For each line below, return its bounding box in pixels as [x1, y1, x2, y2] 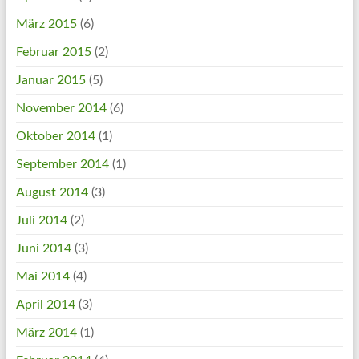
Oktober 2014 [15, 129, 95, 143]
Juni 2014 [15, 241, 71, 255]
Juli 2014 [15, 213, 67, 227]
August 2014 [15, 185, 88, 199]
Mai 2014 [15, 269, 70, 283]
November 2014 [15, 101, 107, 115]
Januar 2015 [15, 73, 86, 87]
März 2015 [15, 17, 77, 30]
